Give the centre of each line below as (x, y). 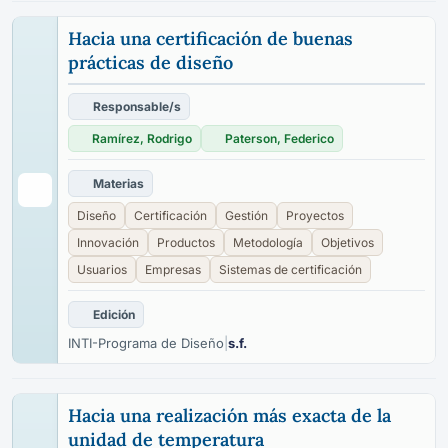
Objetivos (347, 242)
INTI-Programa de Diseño (146, 343)
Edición (114, 314)
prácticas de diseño (150, 62)
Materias (118, 183)
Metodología (268, 242)
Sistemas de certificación (290, 269)
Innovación (108, 242)
